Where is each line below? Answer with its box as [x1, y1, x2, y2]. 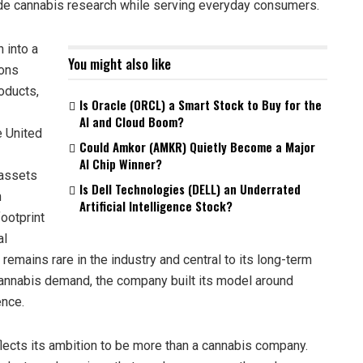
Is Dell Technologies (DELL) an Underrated [79, 179, 301, 198]
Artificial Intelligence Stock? [79, 196, 233, 215]
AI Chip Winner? [79, 154, 162, 173]
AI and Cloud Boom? [79, 112, 184, 130]
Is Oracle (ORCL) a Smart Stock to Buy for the [79, 95, 322, 113]
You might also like [68, 53, 171, 74]
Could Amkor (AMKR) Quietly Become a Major [79, 137, 315, 156]
